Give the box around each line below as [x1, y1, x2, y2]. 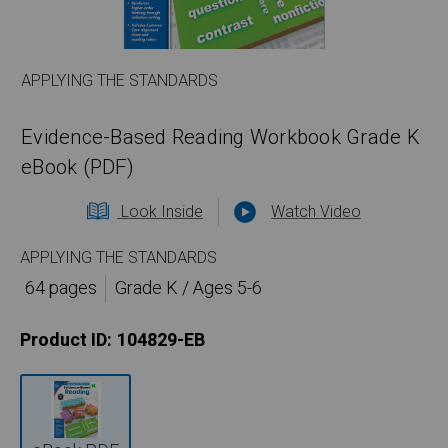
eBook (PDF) [21, 153, 134, 183]
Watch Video [271, 200, 361, 225]
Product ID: [20, 327, 112, 355]
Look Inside [117, 200, 203, 225]
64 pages [24, 275, 97, 303]
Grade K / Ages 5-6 [114, 275, 262, 303]
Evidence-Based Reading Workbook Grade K [21, 123, 420, 153]
